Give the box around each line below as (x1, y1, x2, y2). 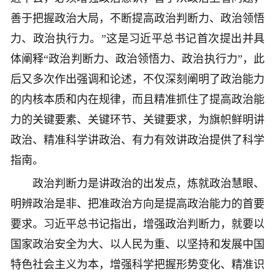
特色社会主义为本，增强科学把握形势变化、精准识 (10, 258, 265, 271)
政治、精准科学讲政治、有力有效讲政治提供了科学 (10, 134, 265, 147)
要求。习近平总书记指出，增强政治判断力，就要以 (10, 218, 265, 231)
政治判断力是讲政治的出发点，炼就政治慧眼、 (10, 177, 265, 190)
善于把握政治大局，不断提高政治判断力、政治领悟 (10, 12, 265, 25)
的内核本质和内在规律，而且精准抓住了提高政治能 (10, 93, 265, 106)
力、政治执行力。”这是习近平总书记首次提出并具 (10, 33, 265, 45)
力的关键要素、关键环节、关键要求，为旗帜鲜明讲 (10, 114, 265, 126)
